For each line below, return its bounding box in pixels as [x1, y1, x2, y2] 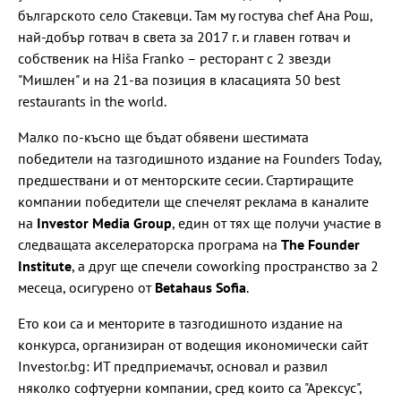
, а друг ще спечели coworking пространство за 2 [72, 256, 379, 275]
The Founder [281, 235, 360, 253]
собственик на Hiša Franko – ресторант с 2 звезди [18, 48, 331, 67]
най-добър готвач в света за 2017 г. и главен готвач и [18, 27, 351, 46]
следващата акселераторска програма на [18, 235, 281, 253]
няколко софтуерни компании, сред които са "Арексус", [18, 378, 362, 397]
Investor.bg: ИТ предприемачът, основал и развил [18, 356, 328, 375]
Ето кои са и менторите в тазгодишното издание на [18, 313, 343, 332]
